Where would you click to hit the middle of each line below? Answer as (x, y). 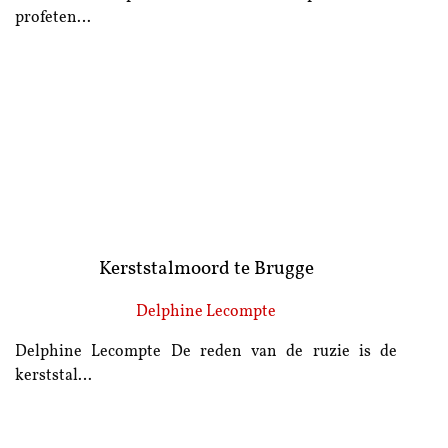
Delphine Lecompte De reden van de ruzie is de (206, 352)
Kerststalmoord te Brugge (206, 270)
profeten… (53, 18)
